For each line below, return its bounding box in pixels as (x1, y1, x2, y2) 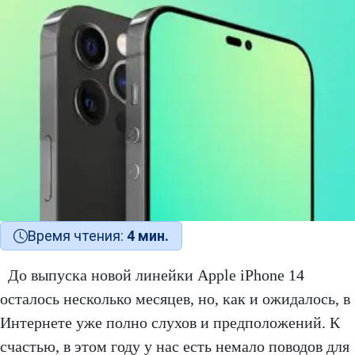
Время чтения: (28, 227, 127, 245)
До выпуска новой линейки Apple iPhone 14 (8, 266, 304, 284)
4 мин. (127, 227, 169, 245)
